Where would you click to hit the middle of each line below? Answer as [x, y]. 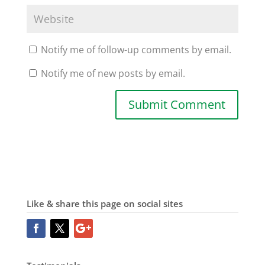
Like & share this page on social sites [104, 203]
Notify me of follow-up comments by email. [136, 50]
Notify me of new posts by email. [113, 73]
